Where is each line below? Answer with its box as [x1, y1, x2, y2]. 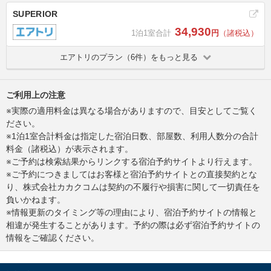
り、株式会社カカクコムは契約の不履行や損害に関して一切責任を [6, 181, 260, 192]
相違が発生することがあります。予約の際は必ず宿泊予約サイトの [6, 220, 260, 230]
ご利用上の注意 [6, 90, 65, 100]
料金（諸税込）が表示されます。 [6, 143, 133, 154]
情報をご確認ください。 [6, 232, 99, 243]
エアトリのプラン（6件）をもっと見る [60, 52, 198, 62]
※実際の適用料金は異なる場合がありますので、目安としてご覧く [6, 105, 257, 116]
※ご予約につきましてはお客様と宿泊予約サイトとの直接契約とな [6, 169, 257, 179]
